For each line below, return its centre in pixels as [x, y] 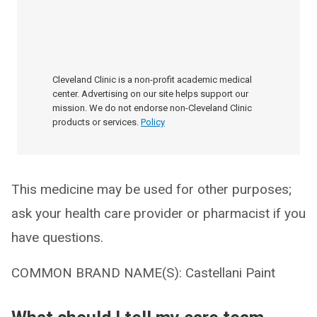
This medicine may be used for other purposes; [151, 189]
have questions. [57, 237]
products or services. [96, 122]
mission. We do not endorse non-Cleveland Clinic [152, 108]
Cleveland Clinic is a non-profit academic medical [152, 80]
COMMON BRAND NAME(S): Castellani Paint [143, 273]
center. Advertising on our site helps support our [150, 94]
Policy [153, 122]
